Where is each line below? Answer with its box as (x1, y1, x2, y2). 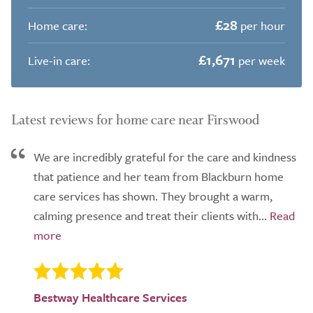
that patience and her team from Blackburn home (34, 168, 284, 185)
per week (235, 52, 285, 69)
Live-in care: (28, 51, 90, 69)
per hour (238, 17, 285, 34)
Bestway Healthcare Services (34, 289, 187, 307)
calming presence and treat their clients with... (34, 207, 267, 224)
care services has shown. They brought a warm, (34, 187, 272, 205)
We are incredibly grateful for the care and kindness (34, 148, 296, 166)
